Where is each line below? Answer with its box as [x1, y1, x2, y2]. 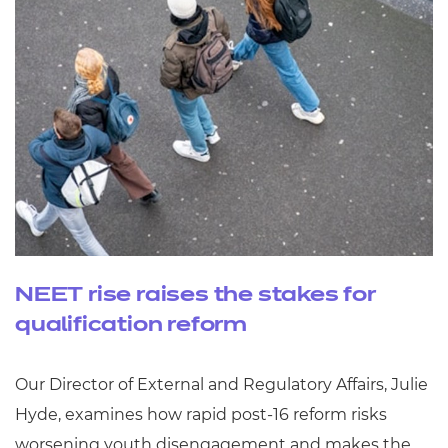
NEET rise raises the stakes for [15, 285, 376, 305]
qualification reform [15, 315, 248, 335]
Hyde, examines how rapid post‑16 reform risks [15, 405, 387, 424]
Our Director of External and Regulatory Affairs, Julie [15, 375, 428, 394]
